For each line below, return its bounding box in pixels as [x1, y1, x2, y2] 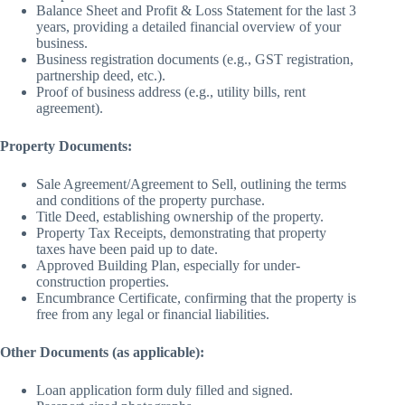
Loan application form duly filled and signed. [36, 382, 293, 399]
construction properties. [36, 274, 169, 290]
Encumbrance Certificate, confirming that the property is [36, 290, 356, 306]
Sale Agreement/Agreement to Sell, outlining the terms [36, 176, 346, 193]
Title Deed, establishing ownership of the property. [36, 209, 324, 225]
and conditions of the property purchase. [36, 193, 265, 209]
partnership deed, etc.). [36, 68, 165, 84]
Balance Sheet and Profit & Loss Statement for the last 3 [36, 3, 356, 19]
